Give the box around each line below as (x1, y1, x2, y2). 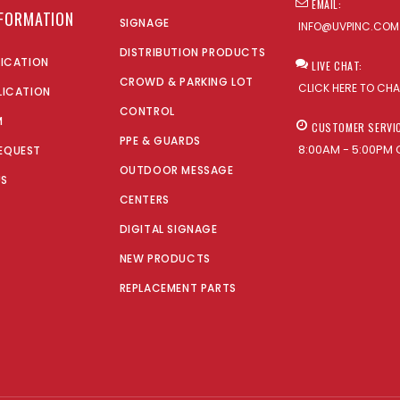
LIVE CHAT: (312, 57, 363, 73)
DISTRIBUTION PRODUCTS (119, 44, 266, 60)
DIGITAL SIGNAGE (119, 221, 218, 237)
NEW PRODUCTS (119, 250, 211, 266)
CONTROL (119, 103, 175, 119)
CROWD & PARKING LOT (119, 73, 254, 89)
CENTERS (119, 191, 170, 207)
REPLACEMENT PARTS (119, 279, 237, 296)
